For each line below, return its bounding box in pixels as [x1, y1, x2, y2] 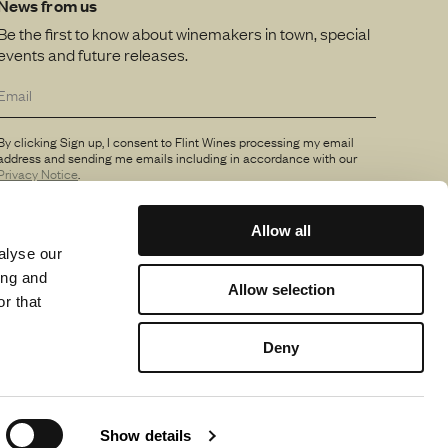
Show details [100, 427, 192, 444]
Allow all [251, 222, 311, 239]
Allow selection [227, 280, 335, 298]
